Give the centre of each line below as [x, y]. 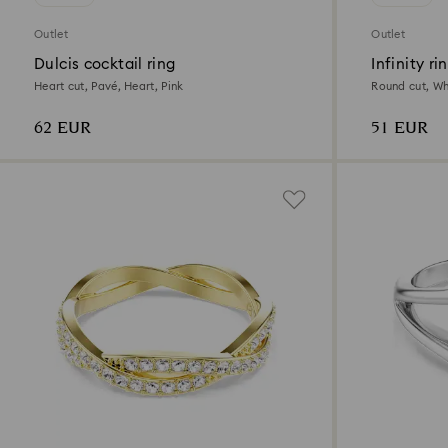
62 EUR [62, 129]
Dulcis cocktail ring [105, 65]
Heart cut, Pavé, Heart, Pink [109, 87]
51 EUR [400, 129]
